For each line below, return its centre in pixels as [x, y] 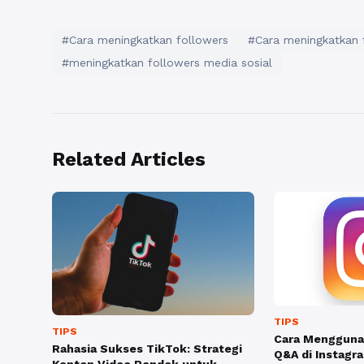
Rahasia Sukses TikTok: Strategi [147, 349]
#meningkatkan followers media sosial [167, 62]
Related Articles [129, 159]
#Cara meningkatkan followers [145, 39]
